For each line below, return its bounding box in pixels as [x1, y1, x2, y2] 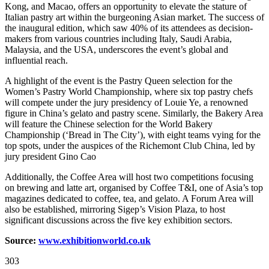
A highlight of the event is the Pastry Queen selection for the [5, 75, 232, 86]
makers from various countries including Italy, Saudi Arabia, [5, 33, 232, 44]
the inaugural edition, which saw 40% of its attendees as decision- [5, 22, 253, 33]
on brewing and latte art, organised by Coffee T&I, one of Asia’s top [5, 182, 263, 193]
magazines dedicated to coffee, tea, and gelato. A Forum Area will [5, 193, 253, 204]
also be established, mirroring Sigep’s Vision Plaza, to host [5, 204, 225, 214]
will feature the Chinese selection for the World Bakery [5, 118, 213, 129]
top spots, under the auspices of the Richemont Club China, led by [5, 140, 255, 151]
